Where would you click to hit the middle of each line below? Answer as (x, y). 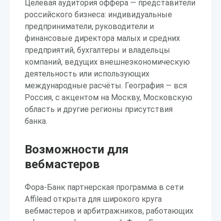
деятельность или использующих (87, 74)
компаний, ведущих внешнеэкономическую (107, 62)
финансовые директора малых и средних (102, 38)
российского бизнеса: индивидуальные (98, 15)
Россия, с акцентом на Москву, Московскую (109, 97)
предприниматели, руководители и (89, 26)
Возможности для (77, 149)
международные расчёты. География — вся (106, 86)
